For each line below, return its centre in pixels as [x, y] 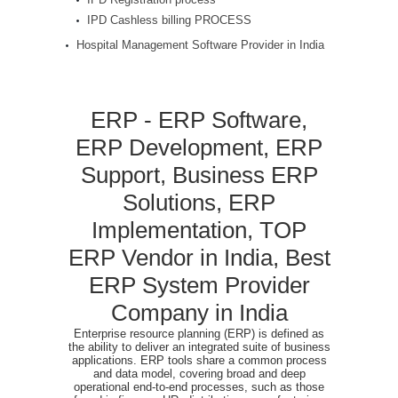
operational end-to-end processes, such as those [199, 387]
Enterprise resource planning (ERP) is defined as [199, 334]
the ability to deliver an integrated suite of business [199, 347]
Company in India [199, 313]
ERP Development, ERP [199, 147]
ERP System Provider [199, 285]
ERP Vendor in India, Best [199, 258]
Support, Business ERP [199, 175]
